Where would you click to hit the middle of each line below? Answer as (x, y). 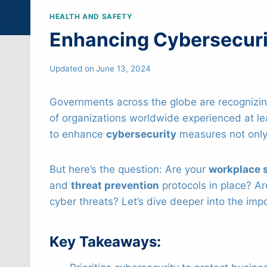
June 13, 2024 (124, 68)
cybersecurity (141, 134)
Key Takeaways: (105, 241)
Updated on (72, 68)
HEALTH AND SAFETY (91, 17)
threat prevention (115, 185)
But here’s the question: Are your (129, 169)
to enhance (78, 134)
